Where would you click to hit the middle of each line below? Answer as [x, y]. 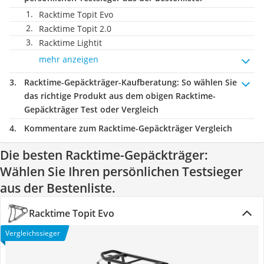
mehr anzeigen [69, 59]
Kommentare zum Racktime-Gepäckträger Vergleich [128, 128]
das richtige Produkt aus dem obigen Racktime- [120, 96]
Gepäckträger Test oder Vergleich [91, 109]
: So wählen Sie [207, 82]
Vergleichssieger [33, 233]
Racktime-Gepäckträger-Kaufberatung [100, 82]
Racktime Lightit [70, 43]
